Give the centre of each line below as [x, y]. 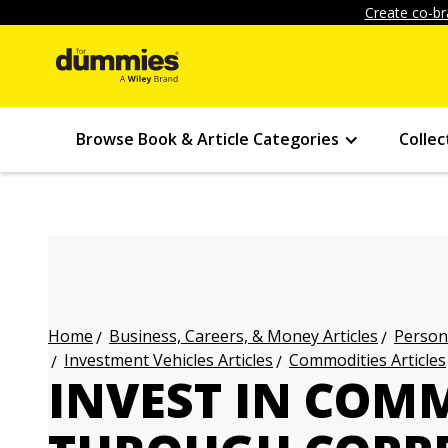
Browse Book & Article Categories [207, 139]
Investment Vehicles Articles [168, 360]
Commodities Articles [367, 360]
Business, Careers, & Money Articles [243, 336]
